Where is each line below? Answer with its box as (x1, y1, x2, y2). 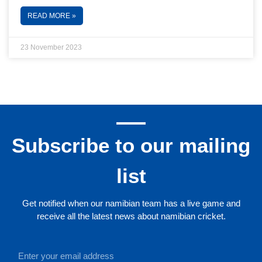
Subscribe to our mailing (12, 134, 250, 157)
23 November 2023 (20, 43, 82, 52)
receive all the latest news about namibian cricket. (36, 211, 226, 222)
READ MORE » (27, 12, 76, 20)
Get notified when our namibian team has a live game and (22, 198, 240, 209)
